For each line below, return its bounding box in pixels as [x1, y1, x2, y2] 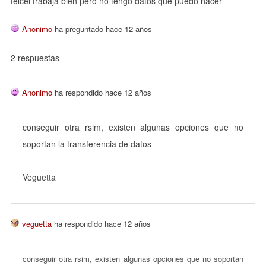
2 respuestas [11, 52, 59, 64]
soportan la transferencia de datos [23, 138, 151, 150]
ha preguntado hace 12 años [52, 23, 152, 34]
